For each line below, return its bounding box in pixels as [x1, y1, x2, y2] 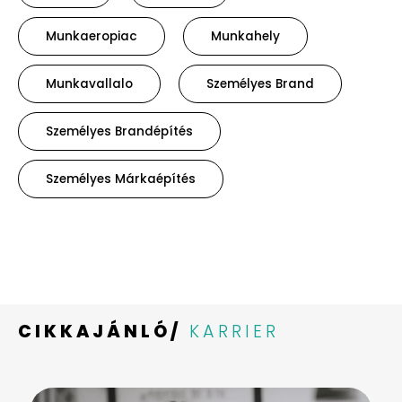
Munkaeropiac [46, 28, 137, 46]
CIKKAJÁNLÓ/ [18, 319, 181, 345]
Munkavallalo [46, 75, 133, 93]
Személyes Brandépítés [46, 123, 193, 141]
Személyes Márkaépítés [46, 170, 196, 188]
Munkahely [211, 28, 280, 46]
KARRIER [189, 319, 279, 345]
